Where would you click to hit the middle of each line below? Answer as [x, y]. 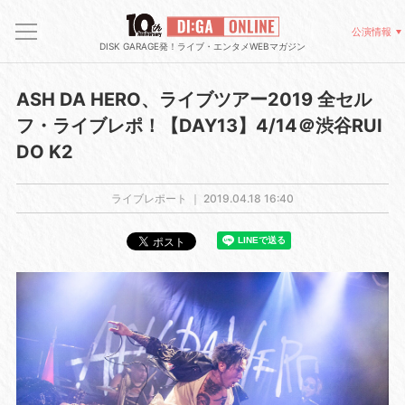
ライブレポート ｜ [157, 198]
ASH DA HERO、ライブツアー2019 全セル [193, 99]
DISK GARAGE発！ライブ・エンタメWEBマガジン [202, 46]
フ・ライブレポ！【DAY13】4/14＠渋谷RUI [199, 126]
